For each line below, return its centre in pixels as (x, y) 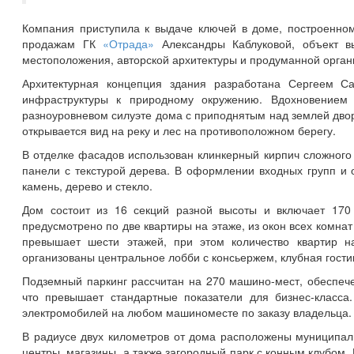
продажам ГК (63, 43)
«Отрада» (129, 43)
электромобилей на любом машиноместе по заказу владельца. (187, 312)
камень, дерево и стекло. (87, 185)
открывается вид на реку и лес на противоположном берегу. (179, 130)
